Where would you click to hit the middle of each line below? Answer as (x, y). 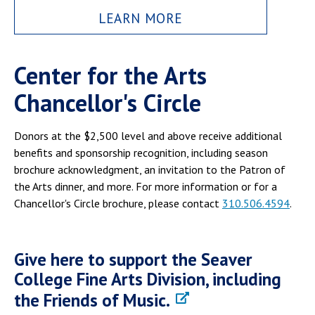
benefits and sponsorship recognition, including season (141, 152)
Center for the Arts (110, 75)
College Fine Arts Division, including (148, 279)
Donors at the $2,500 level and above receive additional (148, 135)
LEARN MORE (141, 18)
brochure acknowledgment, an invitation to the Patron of (150, 169)
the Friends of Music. (92, 300)
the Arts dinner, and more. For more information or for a (146, 186)
